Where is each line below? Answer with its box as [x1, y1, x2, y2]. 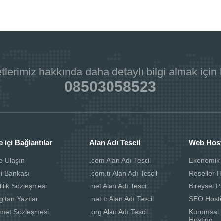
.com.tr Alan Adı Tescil [89, 169, 158, 177]
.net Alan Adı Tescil [89, 182, 148, 190]
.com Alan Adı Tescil [89, 156, 151, 164]
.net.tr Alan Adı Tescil [89, 194, 154, 203]
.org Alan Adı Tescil [89, 207, 148, 216]
